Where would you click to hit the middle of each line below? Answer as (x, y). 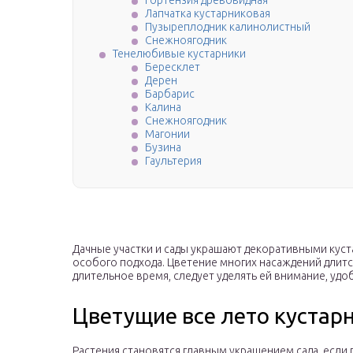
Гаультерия (173, 161)
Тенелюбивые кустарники (179, 54)
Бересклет (173, 67)
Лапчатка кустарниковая (208, 14)
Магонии (167, 134)
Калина (163, 108)
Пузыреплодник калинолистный (228, 27)
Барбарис (170, 94)
